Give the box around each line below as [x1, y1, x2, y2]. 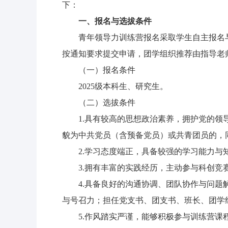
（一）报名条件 [78, 66, 135, 74]
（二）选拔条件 [78, 98, 135, 107]
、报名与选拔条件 [87, 17, 152, 25]
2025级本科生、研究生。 [78, 82, 168, 91]
